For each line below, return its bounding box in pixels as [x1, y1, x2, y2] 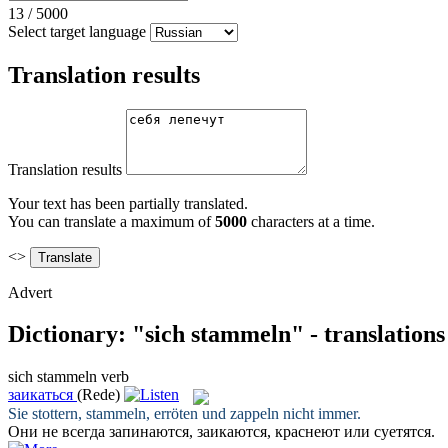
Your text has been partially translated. [8, 194, 248, 212]
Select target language [8, 22, 146, 40]
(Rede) [77, 386, 120, 404]
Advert [8, 283, 52, 301]
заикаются [197, 422, 267, 440]
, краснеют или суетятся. [267, 422, 435, 440]
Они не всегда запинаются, [8, 422, 197, 440]
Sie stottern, [8, 404, 86, 422]
